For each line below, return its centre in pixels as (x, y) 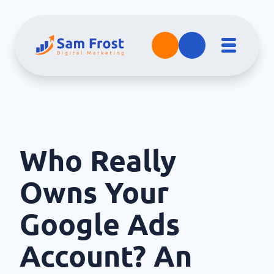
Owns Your (94, 192)
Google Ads (100, 224)
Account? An (106, 256)
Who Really (98, 161)
